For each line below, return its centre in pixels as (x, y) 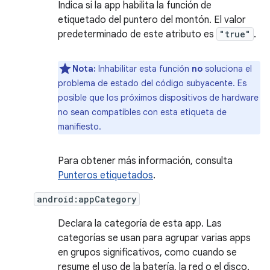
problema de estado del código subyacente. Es (152, 83)
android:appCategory (87, 199)
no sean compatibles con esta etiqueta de (142, 112)
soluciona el (227, 69)
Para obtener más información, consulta (145, 161)
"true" (235, 34)
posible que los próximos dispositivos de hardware (158, 98)
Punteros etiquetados (105, 175)
